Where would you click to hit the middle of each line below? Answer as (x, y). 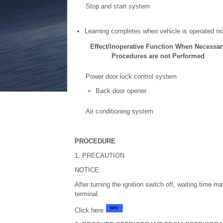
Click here (90, 210)
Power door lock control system (131, 76)
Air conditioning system (119, 111)
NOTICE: (88, 170)
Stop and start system (117, 6)
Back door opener (121, 91)
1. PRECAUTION (99, 156)
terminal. (87, 194)
